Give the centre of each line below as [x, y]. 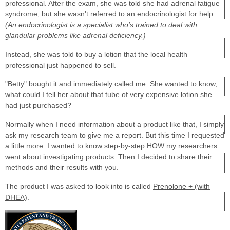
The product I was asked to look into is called [79, 186]
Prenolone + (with [181, 186]
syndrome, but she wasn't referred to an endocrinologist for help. [110, 14]
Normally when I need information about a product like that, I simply [114, 124]
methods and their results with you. [62, 168]
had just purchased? [38, 106]
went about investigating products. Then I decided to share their [109, 157]
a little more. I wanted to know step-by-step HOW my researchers [111, 146]
